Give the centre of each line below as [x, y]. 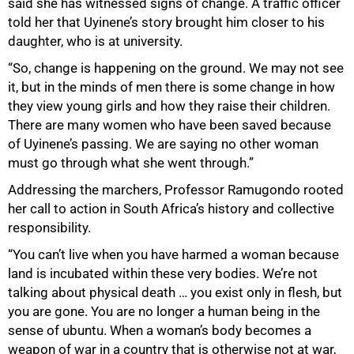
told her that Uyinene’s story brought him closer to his [166, 22]
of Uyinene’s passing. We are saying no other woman [163, 143]
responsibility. [49, 227]
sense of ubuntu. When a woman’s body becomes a [160, 330]
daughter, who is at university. [95, 41]
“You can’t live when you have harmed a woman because [173, 254]
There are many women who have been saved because [169, 124]
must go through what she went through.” [131, 162]
